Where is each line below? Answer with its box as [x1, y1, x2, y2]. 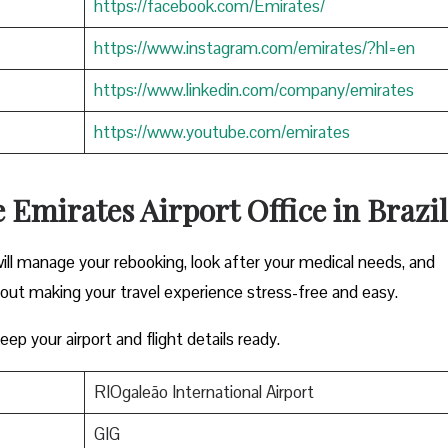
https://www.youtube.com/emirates [93, 120, 350, 143]
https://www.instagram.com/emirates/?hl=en [93, 36, 415, 59]
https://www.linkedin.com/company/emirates [93, 78, 414, 101]
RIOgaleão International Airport [93, 380, 314, 403]
